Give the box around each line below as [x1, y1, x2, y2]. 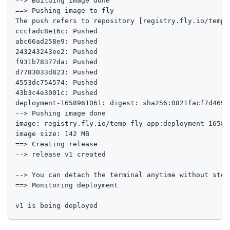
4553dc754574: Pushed [15, 79, 102, 87]
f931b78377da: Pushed [15, 58, 102, 66]
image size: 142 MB [15, 130, 89, 138]
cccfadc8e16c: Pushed [15, 27, 102, 35]
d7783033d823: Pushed [15, 68, 102, 76]
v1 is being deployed [15, 202, 98, 210]
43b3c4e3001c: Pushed [15, 89, 102, 97]
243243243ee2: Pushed [15, 48, 102, 56]
